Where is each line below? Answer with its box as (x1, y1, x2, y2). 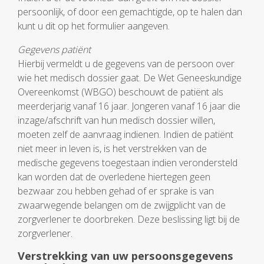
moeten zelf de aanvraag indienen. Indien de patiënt (18, 128, 233, 141)
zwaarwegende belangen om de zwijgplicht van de (18, 199, 226, 212)
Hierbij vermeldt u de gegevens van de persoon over (18, 57, 235, 70)
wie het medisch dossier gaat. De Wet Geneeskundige (18, 71, 242, 84)
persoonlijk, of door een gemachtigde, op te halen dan (18, 5, 242, 18)
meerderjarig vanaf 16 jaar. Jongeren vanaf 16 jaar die (18, 100, 240, 113)
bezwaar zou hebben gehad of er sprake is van (18, 184, 214, 197)
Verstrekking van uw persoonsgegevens (18, 248, 233, 263)
